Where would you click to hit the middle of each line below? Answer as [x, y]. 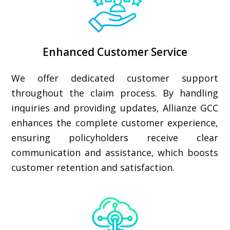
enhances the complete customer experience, [115, 123]
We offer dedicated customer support [115, 78]
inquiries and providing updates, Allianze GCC [115, 108]
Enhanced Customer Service [115, 52]
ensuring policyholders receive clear [115, 138]
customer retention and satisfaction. [93, 167]
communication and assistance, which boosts [115, 152]
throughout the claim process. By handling [115, 93]
